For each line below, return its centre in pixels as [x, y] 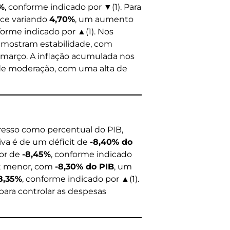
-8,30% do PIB [84, 166]
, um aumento [104, 19]
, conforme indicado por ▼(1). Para [73, 7]
